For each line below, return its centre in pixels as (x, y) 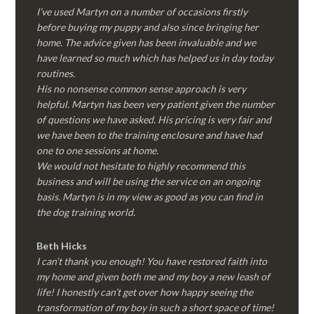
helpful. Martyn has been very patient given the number (156, 104)
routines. (56, 73)
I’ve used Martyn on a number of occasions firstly (142, 12)
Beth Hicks (62, 246)
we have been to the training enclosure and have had (150, 135)
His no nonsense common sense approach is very (142, 89)
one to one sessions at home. (98, 150)
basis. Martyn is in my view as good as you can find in (150, 197)
